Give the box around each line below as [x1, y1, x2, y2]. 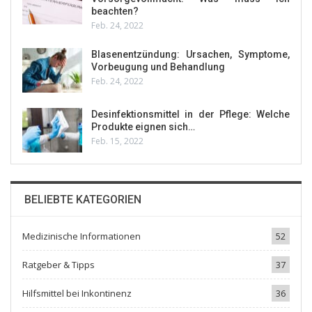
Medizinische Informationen [22, 230, 141, 243]
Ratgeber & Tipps [22, 258, 95, 272]
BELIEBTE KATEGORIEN [24, 193, 141, 207]
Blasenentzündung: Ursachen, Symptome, [91, 49, 290, 61]
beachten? [91, 6, 139, 17]
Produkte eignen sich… [91, 120, 195, 132]
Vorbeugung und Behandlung [91, 61, 225, 73]
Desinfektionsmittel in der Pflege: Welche [91, 108, 290, 120]
